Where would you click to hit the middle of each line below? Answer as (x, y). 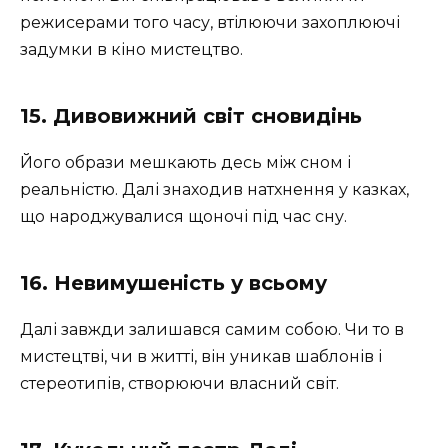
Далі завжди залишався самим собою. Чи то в (212, 329)
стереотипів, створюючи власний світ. (179, 383)
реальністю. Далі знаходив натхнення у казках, (214, 189)
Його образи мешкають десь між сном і (185, 162)
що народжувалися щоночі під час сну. (183, 216)
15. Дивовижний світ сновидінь (191, 115)
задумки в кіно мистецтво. (131, 49)
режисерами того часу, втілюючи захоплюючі (210, 22)
